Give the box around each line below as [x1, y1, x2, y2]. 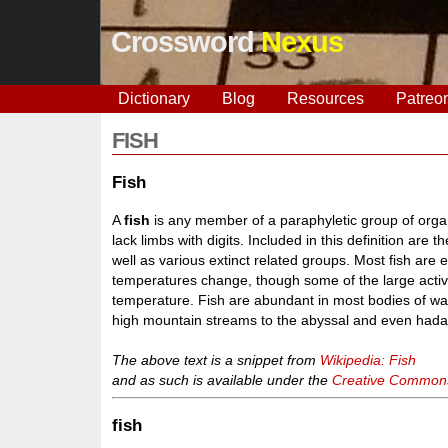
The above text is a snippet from [112, 351, 321, 368]
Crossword [110, 26, 261, 58]
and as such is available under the [112, 371, 333, 388]
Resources [286, 90, 364, 107]
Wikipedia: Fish [320, 351, 417, 368]
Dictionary [117, 90, 190, 107]
